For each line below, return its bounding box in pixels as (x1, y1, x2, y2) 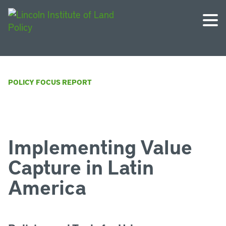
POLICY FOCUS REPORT (8, 77, 92, 87)
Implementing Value (8, 133, 192, 159)
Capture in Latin (8, 153, 154, 180)
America (8, 174, 86, 200)
